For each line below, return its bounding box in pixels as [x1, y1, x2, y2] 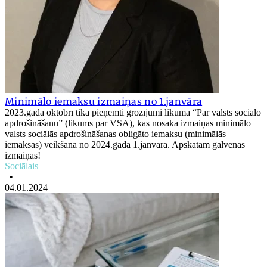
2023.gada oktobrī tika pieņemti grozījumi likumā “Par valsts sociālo [5, 107, 261, 118]
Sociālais [5, 161, 38, 172]
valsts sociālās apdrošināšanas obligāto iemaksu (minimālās [5, 129, 226, 139]
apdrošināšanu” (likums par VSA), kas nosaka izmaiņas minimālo [5, 118, 251, 129]
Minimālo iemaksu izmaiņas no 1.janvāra [5, 95, 203, 108]
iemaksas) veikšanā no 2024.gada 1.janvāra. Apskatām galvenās [5, 139, 245, 150]
